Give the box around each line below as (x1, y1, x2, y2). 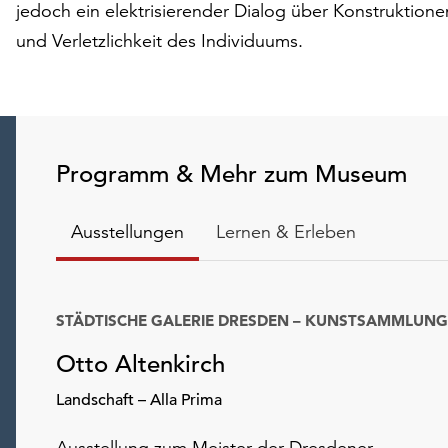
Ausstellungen (71, 219, 184, 243)
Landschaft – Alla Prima (56, 389, 222, 410)
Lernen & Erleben (216, 219, 356, 243)
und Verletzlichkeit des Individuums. (16, 28, 303, 52)
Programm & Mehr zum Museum (56, 158, 407, 189)
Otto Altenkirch (56, 348, 225, 379)
